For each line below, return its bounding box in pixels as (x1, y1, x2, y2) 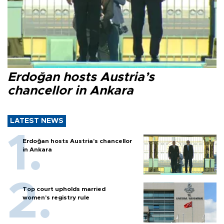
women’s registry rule (22, 194, 89, 200)
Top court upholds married (22, 185, 105, 192)
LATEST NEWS (10, 117, 63, 124)
